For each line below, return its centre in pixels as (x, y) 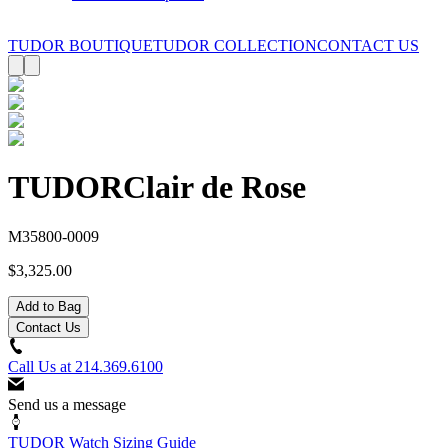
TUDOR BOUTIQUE (80, 45)
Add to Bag (48, 306)
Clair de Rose (214, 187)
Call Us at (41, 366)
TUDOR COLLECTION (235, 45)
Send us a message (67, 404)
